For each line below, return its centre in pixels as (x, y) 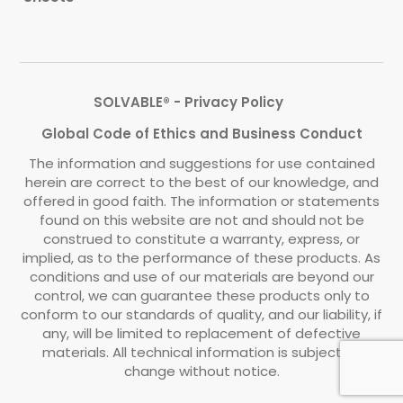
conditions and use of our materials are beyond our (201, 276)
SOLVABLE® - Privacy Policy (188, 102)
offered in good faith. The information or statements (201, 201)
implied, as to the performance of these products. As (201, 257)
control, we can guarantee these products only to (201, 295)
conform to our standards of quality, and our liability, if (201, 314)
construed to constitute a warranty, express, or (201, 238)
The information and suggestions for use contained (201, 163)
